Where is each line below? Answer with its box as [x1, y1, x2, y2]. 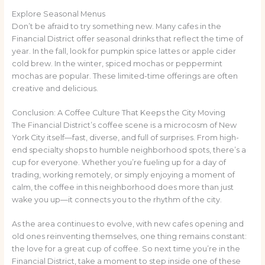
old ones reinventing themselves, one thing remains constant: [11, 232, 247, 241]
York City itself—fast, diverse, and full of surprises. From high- [11, 132, 239, 142]
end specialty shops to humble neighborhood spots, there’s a [11, 145, 246, 154]
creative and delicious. [11, 83, 98, 93]
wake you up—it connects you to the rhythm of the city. [11, 195, 222, 204]
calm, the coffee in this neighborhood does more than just [11, 182, 234, 192]
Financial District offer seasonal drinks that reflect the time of [11, 34, 243, 43]
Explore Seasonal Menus [11, 9, 105, 18]
